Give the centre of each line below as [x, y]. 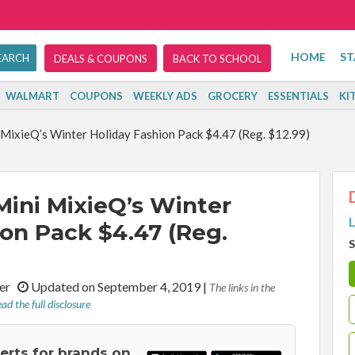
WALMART [33, 96]
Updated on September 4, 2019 [116, 286]
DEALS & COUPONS [101, 59]
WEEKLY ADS [166, 96]
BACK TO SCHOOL [217, 59]
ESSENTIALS [299, 96]
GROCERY [233, 96]
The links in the [242, 287]
